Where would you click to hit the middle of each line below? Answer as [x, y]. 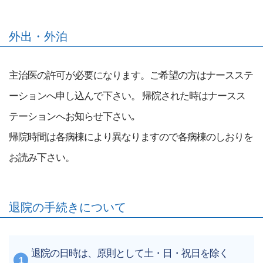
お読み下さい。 [42, 157]
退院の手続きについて [68, 207]
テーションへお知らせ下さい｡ [72, 116]
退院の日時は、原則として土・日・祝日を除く [130, 253]
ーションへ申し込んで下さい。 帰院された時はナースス [127, 95]
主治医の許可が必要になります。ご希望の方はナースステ [131, 75]
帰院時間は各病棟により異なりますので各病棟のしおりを [131, 136]
